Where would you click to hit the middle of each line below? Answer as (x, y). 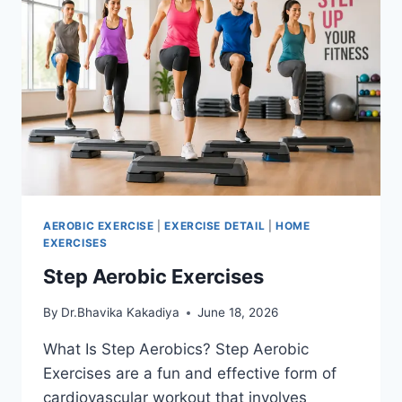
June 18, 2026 (238, 313)
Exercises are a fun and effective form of (190, 374)
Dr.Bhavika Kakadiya (121, 313)
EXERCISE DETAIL (215, 225)
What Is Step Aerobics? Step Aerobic (176, 350)
